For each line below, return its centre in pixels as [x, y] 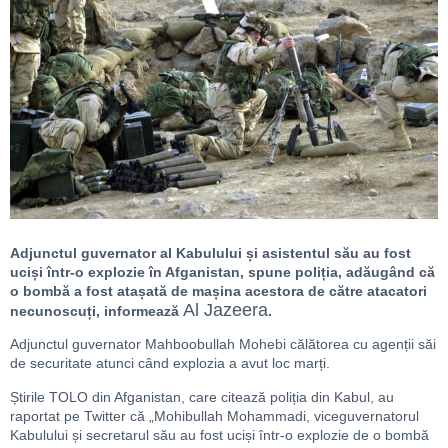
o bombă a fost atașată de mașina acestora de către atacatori [218, 290]
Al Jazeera [225, 309]
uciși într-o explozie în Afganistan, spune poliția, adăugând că [222, 271]
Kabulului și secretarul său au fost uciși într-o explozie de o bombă [219, 434]
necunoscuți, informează [96, 310]
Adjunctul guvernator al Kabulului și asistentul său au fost [210, 252]
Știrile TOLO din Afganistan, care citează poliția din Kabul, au [202, 396]
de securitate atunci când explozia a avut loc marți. [170, 363]
